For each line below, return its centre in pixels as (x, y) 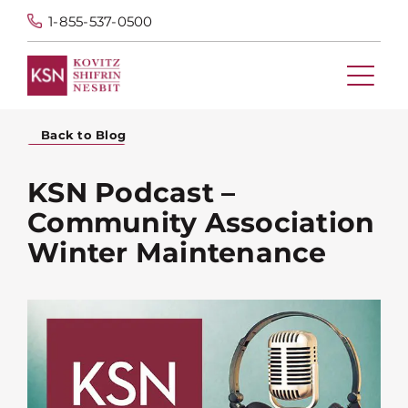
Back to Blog (83, 134)
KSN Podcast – (132, 192)
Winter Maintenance (177, 252)
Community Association (201, 222)
